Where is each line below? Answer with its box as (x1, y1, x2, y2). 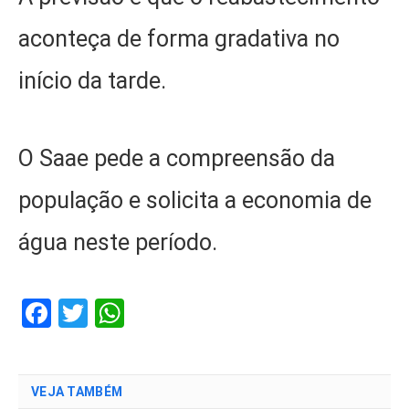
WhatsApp (124, 296, 256, 331)
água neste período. (18, 228, 217, 256)
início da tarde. (18, 68, 166, 95)
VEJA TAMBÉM (31, 384, 123, 400)
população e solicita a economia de (18, 186, 372, 214)
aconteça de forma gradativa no (18, 26, 340, 53)
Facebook (51, 296, 173, 331)
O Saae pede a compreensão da (18, 144, 335, 172)
